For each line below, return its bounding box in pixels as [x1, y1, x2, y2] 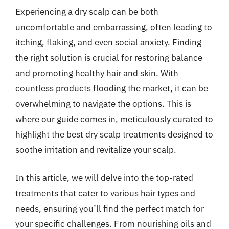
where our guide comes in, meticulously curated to [15, 113, 213, 125]
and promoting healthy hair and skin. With [15, 67, 178, 79]
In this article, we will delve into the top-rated [15, 172, 193, 184]
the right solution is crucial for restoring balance [15, 52, 202, 63]
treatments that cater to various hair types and [15, 188, 195, 199]
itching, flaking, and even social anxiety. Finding [15, 36, 201, 48]
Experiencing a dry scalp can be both [15, 6, 158, 17]
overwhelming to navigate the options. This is [15, 98, 191, 109]
